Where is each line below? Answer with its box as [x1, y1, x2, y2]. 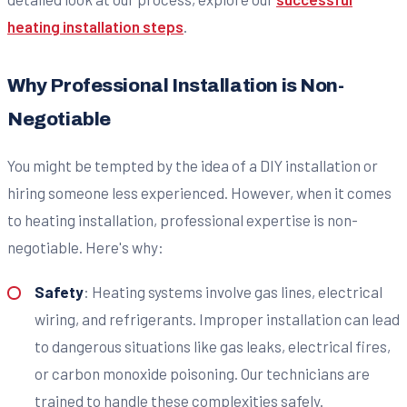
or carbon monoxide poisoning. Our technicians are [34, 363, 370, 382]
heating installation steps [7, 17, 184, 36]
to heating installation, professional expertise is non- [7, 211, 358, 230]
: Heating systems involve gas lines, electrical [83, 282, 382, 301]
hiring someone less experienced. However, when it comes [7, 184, 392, 203]
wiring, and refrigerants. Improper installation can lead [34, 309, 400, 328]
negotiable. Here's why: [7, 238, 164, 257]
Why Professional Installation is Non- [7, 75, 344, 96]
